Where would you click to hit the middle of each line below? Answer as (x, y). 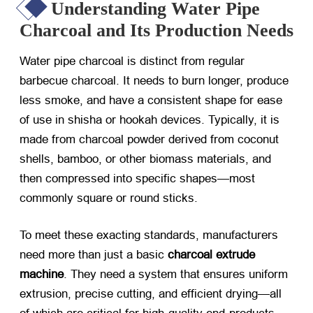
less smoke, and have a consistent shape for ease (151, 100)
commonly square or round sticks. (109, 198)
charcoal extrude (211, 254)
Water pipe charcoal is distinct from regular (132, 61)
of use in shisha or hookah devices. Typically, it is (150, 119)
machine (42, 274)
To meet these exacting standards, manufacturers (149, 235)
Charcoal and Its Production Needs (156, 30)
